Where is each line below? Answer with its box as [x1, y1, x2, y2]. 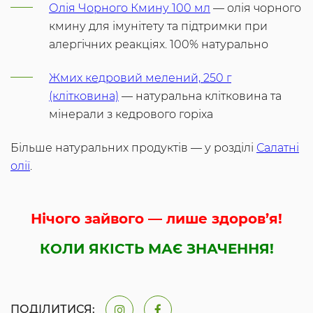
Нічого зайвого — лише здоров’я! [31, 210, 282, 228]
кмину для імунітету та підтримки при [49, 20, 268, 34]
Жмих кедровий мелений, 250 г [49, 71, 231, 85]
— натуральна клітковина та [119, 89, 282, 103]
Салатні [256, 141, 299, 155]
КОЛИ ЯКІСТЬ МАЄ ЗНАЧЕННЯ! [39, 240, 274, 258]
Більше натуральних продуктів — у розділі [10, 141, 256, 155]
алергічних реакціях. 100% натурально [49, 38, 268, 52]
